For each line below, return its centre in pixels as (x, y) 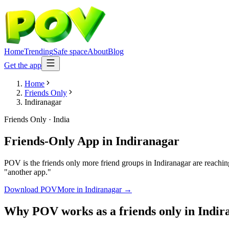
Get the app (23, 65)
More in (71, 189)
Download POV (31, 189)
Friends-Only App (52, 141)
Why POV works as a (62, 211)
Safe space (70, 51)
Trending (39, 51)
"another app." (28, 172)
